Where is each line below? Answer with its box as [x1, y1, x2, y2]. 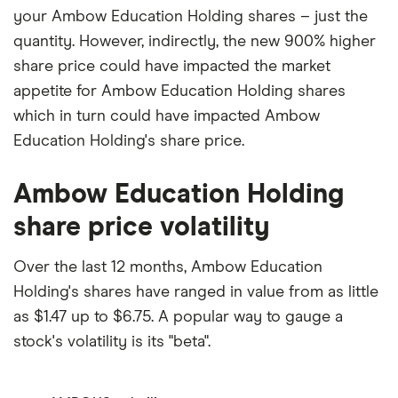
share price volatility [13, 213, 269, 241]
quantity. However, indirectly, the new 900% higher [13, 33, 376, 50]
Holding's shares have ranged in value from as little [13, 283, 378, 300]
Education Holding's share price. [13, 132, 244, 149]
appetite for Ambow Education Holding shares [13, 83, 346, 99]
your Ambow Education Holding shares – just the [13, 8, 368, 25]
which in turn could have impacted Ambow [13, 107, 320, 124]
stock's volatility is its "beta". [13, 333, 211, 350]
